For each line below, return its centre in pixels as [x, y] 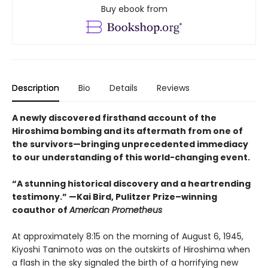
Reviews [173, 88]
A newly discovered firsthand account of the [114, 118]
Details [124, 88]
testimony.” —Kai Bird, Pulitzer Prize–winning [115, 197]
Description [36, 88]
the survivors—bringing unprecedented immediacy [130, 144]
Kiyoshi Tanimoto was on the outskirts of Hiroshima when [131, 249]
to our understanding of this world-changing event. [131, 157]
